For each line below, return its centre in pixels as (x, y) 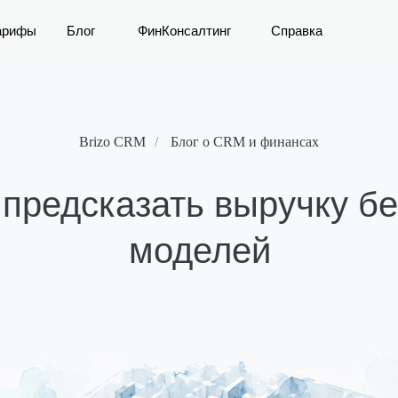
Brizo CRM (112, 142)
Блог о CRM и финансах (245, 142)
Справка (296, 31)
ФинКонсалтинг (184, 31)
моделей (199, 251)
